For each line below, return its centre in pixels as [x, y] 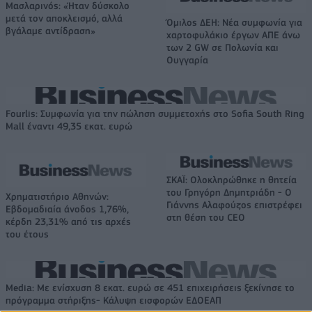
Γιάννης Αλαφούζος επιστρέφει [234, 204]
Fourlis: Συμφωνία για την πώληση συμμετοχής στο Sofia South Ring [155, 113]
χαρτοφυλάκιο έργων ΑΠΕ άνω [233, 34]
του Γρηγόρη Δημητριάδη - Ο [229, 192]
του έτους [27, 234]
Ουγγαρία [187, 60]
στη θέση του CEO [206, 217]
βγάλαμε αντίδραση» [50, 30]
